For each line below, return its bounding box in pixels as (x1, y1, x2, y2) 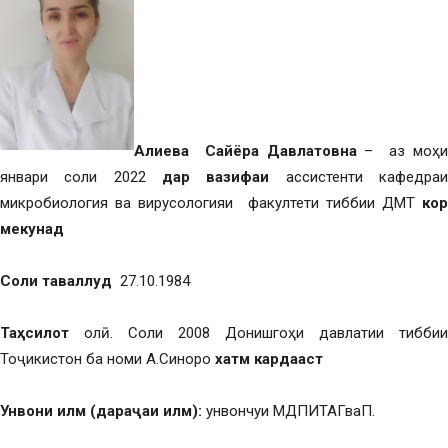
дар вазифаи (162, 168, 270, 187)
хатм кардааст (215, 350, 323, 369)
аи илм (142, 402, 192, 421)
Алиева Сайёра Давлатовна (134, 142, 357, 161)
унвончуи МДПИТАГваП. (202, 402, 375, 421)
